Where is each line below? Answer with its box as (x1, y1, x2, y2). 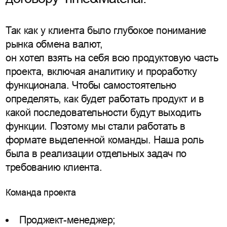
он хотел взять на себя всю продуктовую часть (6, 52, 218, 64)
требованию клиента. (6, 162, 102, 173)
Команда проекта (6, 187, 76, 198)
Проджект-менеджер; (19, 214, 116, 226)
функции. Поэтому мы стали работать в (6, 121, 185, 132)
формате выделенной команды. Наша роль (6, 134, 204, 146)
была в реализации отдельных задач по (6, 148, 186, 160)
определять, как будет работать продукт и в (6, 93, 204, 105)
